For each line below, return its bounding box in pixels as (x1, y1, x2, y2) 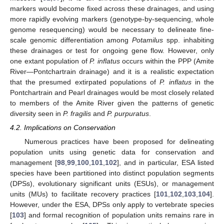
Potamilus (132, 36, 163, 44)
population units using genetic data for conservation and (10, 148, 214, 156)
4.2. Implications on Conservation (10, 123, 115, 132)
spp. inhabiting (163, 36, 214, 44)
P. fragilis (63, 109, 91, 118)
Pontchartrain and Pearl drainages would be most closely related (10, 88, 214, 97)
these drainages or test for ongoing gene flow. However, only (10, 46, 214, 55)
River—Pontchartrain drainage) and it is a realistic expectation (10, 67, 214, 76)
